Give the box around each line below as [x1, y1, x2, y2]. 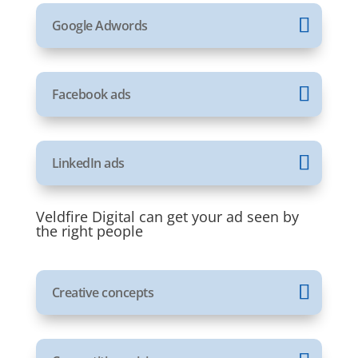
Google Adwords [51, 17, 148, 34]
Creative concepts [51, 284, 154, 301]
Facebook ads [51, 86, 131, 103]
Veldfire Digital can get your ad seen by [35, 207, 299, 226]
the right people [35, 221, 143, 241]
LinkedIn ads [51, 154, 125, 172]
